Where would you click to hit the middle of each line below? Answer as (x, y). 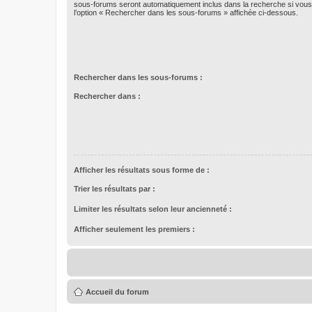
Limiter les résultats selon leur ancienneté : (153, 209)
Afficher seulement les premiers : (134, 229)
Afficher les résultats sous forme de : (142, 170)
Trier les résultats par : (115, 188)
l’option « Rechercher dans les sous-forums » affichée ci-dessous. (186, 13)
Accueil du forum (117, 291)
